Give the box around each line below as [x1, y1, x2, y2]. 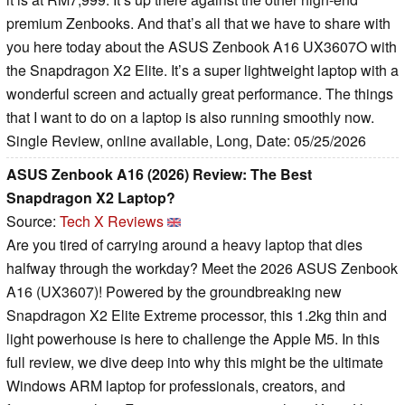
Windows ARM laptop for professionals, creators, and [6, 375, 345, 397]
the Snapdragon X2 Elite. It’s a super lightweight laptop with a [6, 60, 399, 81]
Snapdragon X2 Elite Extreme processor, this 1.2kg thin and [6, 305, 387, 326]
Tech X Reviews [60, 211, 164, 232]
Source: [6, 211, 60, 232]
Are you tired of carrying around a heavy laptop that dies [6, 234, 363, 256]
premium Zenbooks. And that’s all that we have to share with [6, 13, 391, 34]
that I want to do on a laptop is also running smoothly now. [6, 107, 374, 128]
